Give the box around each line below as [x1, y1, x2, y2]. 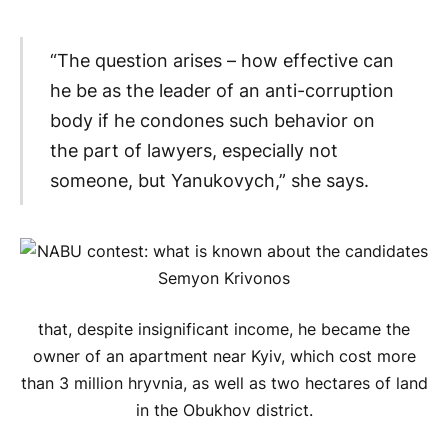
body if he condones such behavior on [49, 110, 375, 132]
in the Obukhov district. [135, 401, 313, 421]
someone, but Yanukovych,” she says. [49, 170, 369, 192]
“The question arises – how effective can [49, 50, 394, 72]
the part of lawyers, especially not [49, 140, 338, 162]
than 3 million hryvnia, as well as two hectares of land [20, 374, 428, 394]
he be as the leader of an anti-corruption [49, 80, 394, 102]
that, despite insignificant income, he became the [38, 320, 410, 340]
